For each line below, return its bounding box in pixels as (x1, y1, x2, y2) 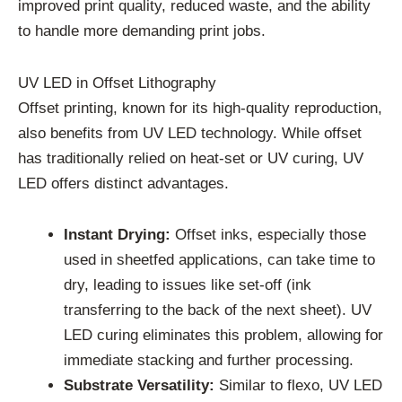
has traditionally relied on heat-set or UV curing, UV (18, 149, 363, 167)
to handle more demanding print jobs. (18, 22, 266, 39)
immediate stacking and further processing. (64, 352, 354, 370)
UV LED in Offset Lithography (18, 74, 216, 92)
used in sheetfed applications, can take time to (64, 251, 375, 269)
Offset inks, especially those (170, 226, 366, 244)
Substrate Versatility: (64, 377, 214, 395)
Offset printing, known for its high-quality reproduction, (18, 99, 382, 117)
